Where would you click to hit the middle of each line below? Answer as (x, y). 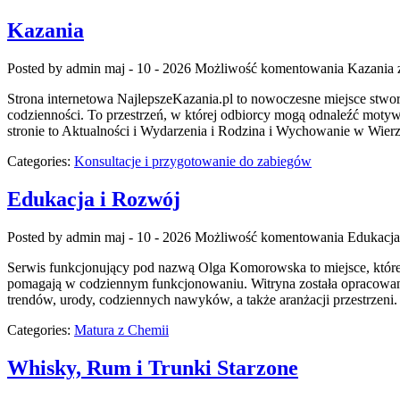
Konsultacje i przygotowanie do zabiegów (193, 162)
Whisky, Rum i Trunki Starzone (153, 367)
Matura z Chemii (121, 329)
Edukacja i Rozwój (94, 200)
